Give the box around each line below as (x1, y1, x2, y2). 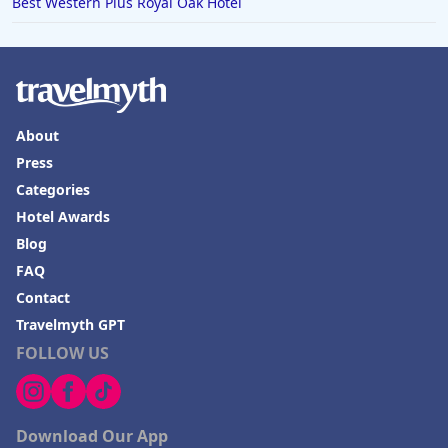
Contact (16, 288, 70, 307)
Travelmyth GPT (16, 315, 125, 334)
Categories (16, 180, 90, 199)
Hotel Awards (16, 207, 110, 226)
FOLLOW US (16, 342, 109, 364)
